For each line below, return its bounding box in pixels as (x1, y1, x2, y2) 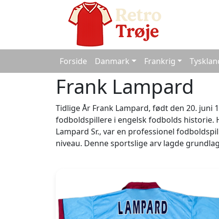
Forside (60, 56, 87, 66)
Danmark (95, 56, 130, 66)
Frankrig (144, 56, 175, 66)
